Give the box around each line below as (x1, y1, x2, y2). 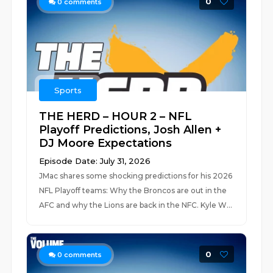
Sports (54, 85, 82, 95)
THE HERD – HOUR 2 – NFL (39, 110, 193, 123)
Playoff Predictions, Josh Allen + (39, 123, 222, 136)
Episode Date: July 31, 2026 (39, 156, 151, 166)
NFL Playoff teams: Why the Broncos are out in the (39, 186, 227, 195)
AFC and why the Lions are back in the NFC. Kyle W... (39, 200, 233, 210)
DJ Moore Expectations (39, 136, 172, 150)
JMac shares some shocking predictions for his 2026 (39, 171, 233, 180)
